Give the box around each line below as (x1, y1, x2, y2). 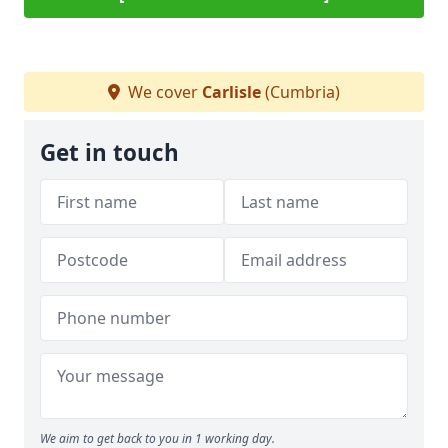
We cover (124, 81, 202, 103)
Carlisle (202, 81, 261, 103)
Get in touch (40, 137, 179, 168)
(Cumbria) (261, 81, 340, 103)
